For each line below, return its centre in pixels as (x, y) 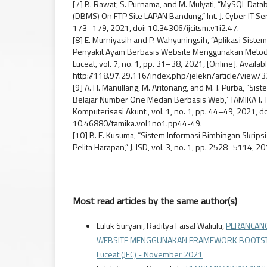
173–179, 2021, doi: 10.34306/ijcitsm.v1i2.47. (156, 28)
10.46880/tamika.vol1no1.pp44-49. (137, 123)
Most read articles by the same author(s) (155, 201)
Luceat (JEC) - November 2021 (150, 254)
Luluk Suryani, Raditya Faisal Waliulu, (161, 226)
